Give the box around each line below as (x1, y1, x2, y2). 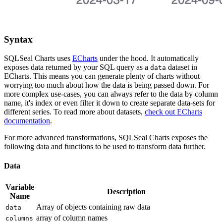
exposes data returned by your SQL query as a (4, 63, 150, 72)
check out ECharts (145, 108, 202, 116)
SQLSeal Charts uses (4, 54, 72, 63)
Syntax (4, 34, 33, 45)
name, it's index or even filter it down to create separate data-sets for (4, 99, 215, 108)
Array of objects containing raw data (36, 202, 150, 211)
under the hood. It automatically (98, 54, 199, 63)
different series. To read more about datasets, (4, 108, 145, 116)
